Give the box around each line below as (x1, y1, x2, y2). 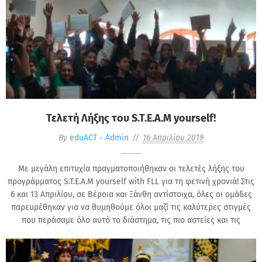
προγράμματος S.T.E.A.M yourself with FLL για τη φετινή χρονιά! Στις (8, 176, 254, 187)
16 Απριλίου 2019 (143, 132, 204, 143)
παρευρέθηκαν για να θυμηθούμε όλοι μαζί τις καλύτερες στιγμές (11, 202, 251, 212)
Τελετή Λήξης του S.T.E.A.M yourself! (46, 111, 216, 125)
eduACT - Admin (70, 132, 129, 143)
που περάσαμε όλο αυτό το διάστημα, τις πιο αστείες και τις (22, 215, 240, 225)
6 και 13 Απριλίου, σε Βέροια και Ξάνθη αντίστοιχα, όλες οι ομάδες (10, 189, 252, 199)
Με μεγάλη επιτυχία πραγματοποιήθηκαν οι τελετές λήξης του (18, 163, 244, 174)
